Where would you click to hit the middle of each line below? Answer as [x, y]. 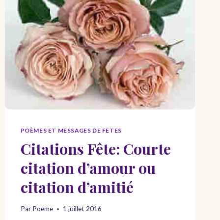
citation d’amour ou [88, 167]
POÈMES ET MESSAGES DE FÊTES [71, 130]
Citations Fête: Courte [96, 148]
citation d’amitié [77, 187]
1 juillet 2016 [82, 209]
